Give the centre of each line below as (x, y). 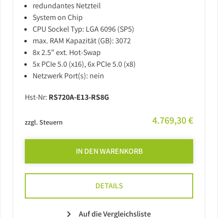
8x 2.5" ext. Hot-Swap (67, 52)
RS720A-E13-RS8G (79, 97)
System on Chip (58, 17)
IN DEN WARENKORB (109, 151)
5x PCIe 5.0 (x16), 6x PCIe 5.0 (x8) (84, 64)
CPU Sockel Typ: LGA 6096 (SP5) (83, 29)
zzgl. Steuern (44, 122)
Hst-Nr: (37, 97)
